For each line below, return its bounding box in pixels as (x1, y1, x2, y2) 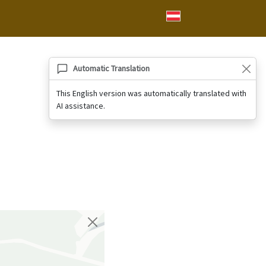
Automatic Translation (73, 63, 150, 74)
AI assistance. (56, 100, 105, 111)
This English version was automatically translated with (56, 88, 246, 99)
